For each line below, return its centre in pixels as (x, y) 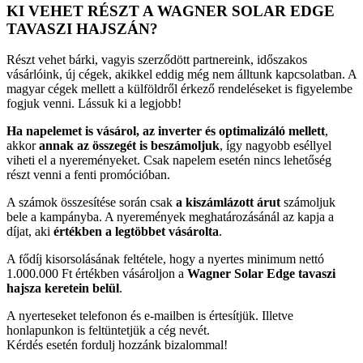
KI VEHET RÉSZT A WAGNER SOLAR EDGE (171, 11)
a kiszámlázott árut (228, 203)
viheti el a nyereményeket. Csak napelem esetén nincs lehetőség (169, 160)
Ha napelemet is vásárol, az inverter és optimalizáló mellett (166, 131)
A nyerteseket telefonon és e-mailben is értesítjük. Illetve (150, 316)
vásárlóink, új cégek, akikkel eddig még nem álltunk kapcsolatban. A (181, 75)
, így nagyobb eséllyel (275, 146)
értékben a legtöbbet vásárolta (136, 232)
